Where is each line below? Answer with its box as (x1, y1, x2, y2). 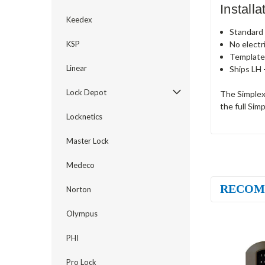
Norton (66, 185, 91, 194)
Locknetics (66, 112, 102, 121)
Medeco (66, 160, 95, 170)
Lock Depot (66, 88, 106, 97)
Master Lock (66, 136, 109, 146)
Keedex (66, 15, 92, 24)
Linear (66, 63, 87, 73)
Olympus (66, 209, 98, 218)
